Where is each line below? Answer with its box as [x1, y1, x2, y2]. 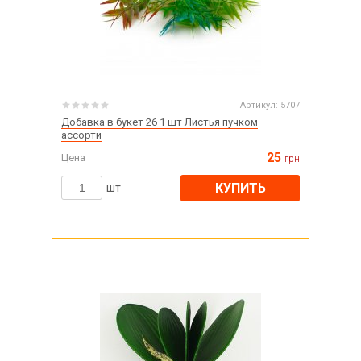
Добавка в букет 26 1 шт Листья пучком [61, 116, 258, 128]
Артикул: [240, 100, 278, 110]
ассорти [61, 129, 102, 141]
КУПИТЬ [214, 180, 266, 196]
